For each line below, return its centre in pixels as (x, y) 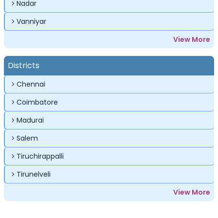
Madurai (30, 120)
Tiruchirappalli (40, 156)
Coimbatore (37, 102)
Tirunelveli (34, 174)
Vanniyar (31, 21)
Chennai (31, 84)
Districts (24, 65)
